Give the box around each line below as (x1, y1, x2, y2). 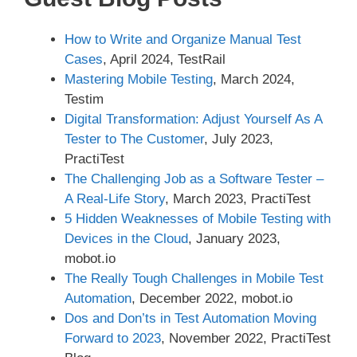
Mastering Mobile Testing (65, 72, 213, 88)
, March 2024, (213, 72, 295, 88)
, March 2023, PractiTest (165, 191, 311, 207)
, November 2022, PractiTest (161, 331, 331, 347)
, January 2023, (188, 231, 280, 247)
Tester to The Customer (65, 131, 204, 147)
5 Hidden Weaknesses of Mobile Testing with (65, 211, 331, 227)
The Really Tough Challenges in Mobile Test (65, 271, 324, 287)
